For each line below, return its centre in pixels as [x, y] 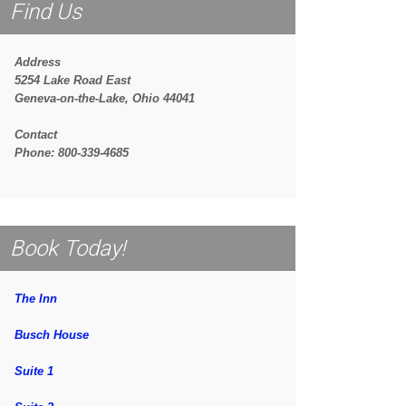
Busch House [53, 334]
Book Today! [68, 248]
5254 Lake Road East [72, 80]
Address [38, 62]
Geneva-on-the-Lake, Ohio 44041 [105, 98]
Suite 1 [34, 371]
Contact [36, 134]
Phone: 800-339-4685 [72, 152]
